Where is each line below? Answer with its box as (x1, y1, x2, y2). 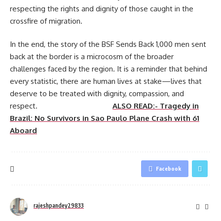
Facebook (156, 165, 181, 172)
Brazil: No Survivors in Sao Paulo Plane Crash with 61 (10, 113, 199, 123)
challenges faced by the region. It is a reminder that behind (10, 64, 207, 74)
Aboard (10, 126, 37, 136)
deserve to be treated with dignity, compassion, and (10, 89, 184, 99)
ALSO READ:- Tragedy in (112, 101, 199, 111)
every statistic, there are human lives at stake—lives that (10, 76, 202, 86)
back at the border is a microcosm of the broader (10, 52, 174, 62)
